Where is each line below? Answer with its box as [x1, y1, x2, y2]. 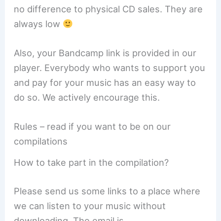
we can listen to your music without [14, 200, 166, 211]
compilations [14, 136, 68, 147]
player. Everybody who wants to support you [14, 62, 206, 74]
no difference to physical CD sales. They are [14, 3, 203, 15]
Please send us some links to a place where [14, 185, 201, 196]
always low [14, 18, 63, 30]
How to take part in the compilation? [14, 157, 169, 168]
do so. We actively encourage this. [14, 92, 160, 103]
